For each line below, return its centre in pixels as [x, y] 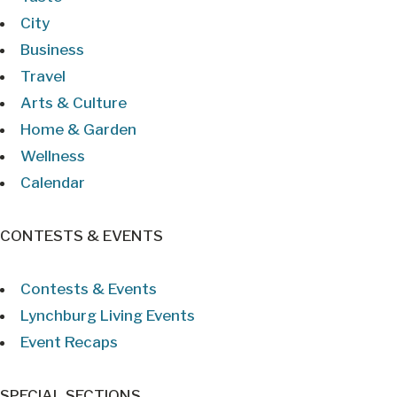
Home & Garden [78, 129]
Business [52, 50]
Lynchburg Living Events [108, 315]
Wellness [53, 156]
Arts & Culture [74, 103]
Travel [43, 76]
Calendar [53, 183]
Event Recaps [69, 342]
